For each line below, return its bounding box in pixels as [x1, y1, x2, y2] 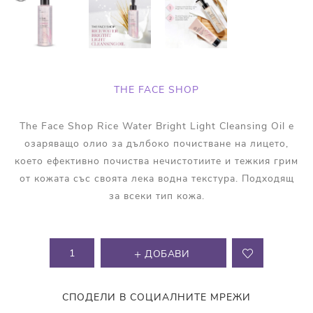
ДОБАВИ [145, 247, 190, 261]
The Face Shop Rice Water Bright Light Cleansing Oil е [19, 119, 294, 133]
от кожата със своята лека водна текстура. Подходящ [19, 172, 294, 186]
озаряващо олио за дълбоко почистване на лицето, [24, 137, 289, 151]
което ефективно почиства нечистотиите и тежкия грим [15, 154, 298, 168]
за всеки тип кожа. [108, 189, 205, 203]
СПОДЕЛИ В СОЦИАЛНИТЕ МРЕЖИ [62, 291, 251, 305]
